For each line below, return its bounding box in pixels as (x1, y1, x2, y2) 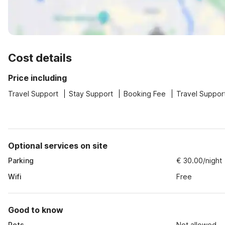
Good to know (8, 205, 63, 215)
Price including (8, 73, 67, 83)
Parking (8, 156, 34, 165)
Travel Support (8, 89, 58, 98)
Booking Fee (124, 89, 166, 98)
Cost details (8, 51, 72, 64)
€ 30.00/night (176, 156, 222, 165)
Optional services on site (8, 141, 107, 151)
